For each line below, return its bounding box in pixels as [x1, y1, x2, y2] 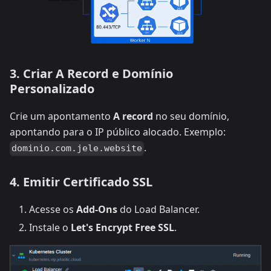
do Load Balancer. [117, 203, 200, 217]
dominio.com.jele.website [11, 143, 143, 154]
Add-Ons [76, 203, 117, 217]
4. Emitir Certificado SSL [10, 174, 152, 191]
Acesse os [29, 203, 76, 217]
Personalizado [10, 80, 94, 97]
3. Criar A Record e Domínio [10, 65, 173, 82]
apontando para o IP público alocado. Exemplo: [10, 125, 226, 139]
